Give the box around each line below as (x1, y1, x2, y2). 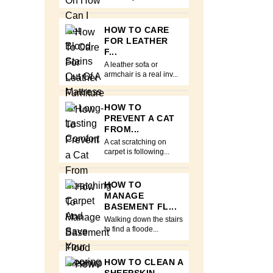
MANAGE (104, 191, 144, 200)
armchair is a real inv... (104, 71, 178, 78)
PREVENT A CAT (104, 113, 175, 123)
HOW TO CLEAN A (104, 257, 183, 267)
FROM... (104, 124, 140, 134)
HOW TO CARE (104, 25, 169, 35)
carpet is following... (104, 148, 169, 155)
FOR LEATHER (104, 36, 168, 46)
